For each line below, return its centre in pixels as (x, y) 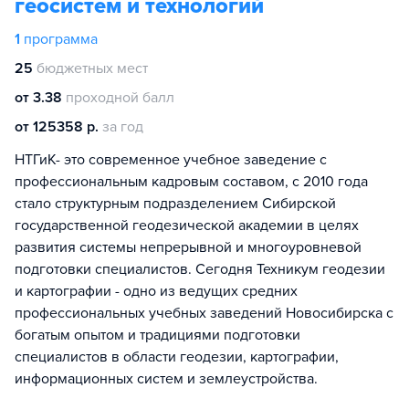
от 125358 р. (57, 127)
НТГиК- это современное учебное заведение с (171, 160)
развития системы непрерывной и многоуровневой (188, 247)
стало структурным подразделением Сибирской (175, 204)
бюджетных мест (92, 68)
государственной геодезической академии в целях (187, 225)
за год (123, 127)
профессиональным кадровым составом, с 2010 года (191, 182)
